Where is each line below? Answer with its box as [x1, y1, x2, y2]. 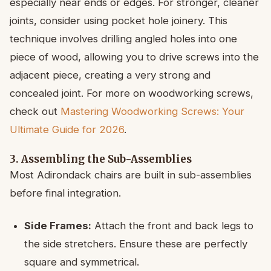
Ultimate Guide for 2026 [10, 123, 124, 136]
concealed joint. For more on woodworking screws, [10, 87, 253, 100]
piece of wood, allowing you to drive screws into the [10, 51, 259, 64]
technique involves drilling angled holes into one [10, 33, 237, 45]
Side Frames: [24, 220, 91, 232]
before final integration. [10, 187, 121, 200]
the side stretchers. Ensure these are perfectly [24, 238, 247, 250]
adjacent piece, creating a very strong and [10, 69, 211, 82]
